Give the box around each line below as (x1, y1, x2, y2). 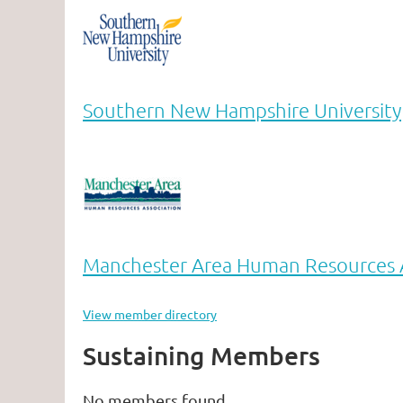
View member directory (83, 306, 217, 323)
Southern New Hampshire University (83, 98, 401, 122)
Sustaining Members (83, 340, 320, 372)
